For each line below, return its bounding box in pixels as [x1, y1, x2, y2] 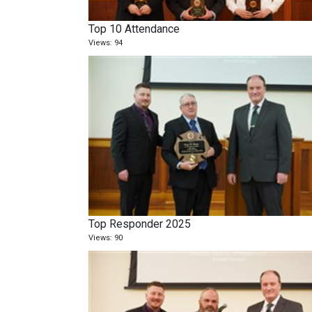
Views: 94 [88, 38, 123, 48]
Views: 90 [88, 233, 123, 243]
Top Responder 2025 [88, 217, 192, 231]
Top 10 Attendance [88, 22, 180, 36]
